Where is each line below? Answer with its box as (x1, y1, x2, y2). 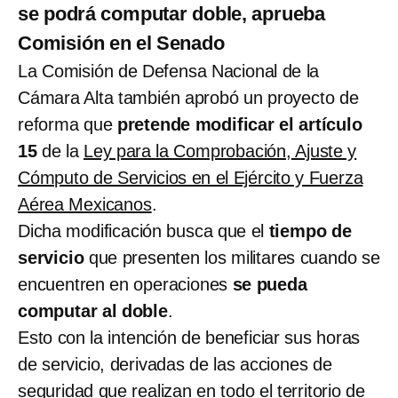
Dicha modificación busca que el (18, 221, 269, 242)
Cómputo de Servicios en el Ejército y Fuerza (18, 168, 363, 188)
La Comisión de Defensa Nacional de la (18, 61, 320, 82)
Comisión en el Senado (18, 32, 225, 55)
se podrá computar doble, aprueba (18, 3, 325, 26)
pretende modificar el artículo (116, 115, 362, 135)
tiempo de (268, 221, 352, 242)
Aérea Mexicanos (18, 195, 152, 215)
